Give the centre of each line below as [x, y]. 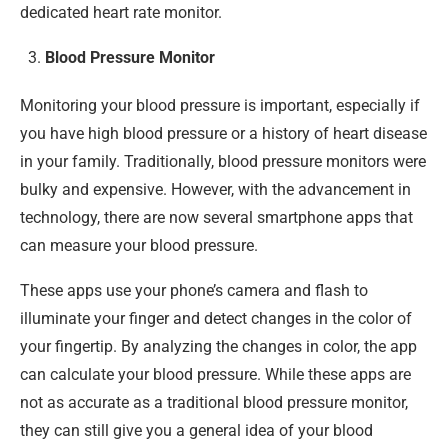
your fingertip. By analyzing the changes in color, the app [218, 346]
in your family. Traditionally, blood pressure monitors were [223, 161]
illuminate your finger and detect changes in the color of [216, 318]
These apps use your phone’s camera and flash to [194, 290]
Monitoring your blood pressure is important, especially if [220, 105]
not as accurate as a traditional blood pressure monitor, [214, 402]
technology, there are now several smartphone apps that [216, 217]
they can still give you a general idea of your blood [196, 430]
